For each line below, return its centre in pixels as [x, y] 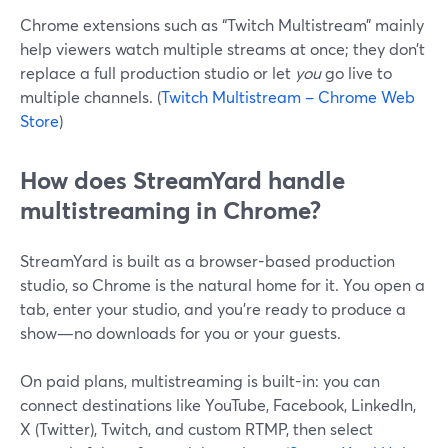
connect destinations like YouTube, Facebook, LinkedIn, [218, 404]
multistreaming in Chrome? [170, 210]
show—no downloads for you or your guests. [180, 332]
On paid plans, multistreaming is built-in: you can [200, 380]
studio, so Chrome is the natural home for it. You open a [222, 284]
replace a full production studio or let [157, 72]
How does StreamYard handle [182, 180]
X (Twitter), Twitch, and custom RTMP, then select [196, 428]
